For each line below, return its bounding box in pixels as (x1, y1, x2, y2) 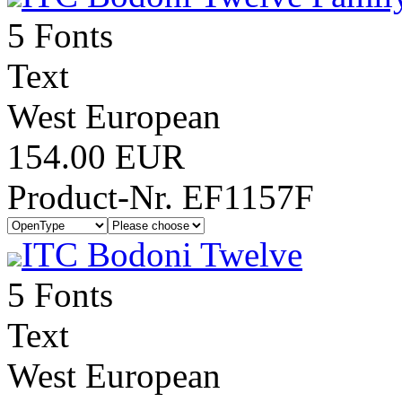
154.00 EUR (7, 137, 185, 176)
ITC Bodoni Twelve (22, 235, 302, 274)
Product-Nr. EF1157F (7, 178, 314, 216)
